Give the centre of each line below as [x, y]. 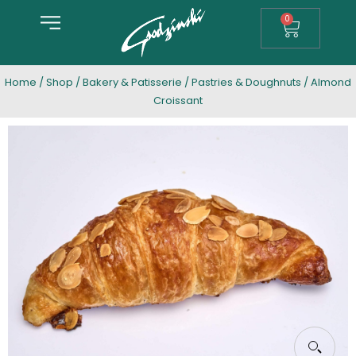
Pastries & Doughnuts [246, 83]
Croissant [178, 101]
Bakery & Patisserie [132, 83]
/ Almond [326, 83]
